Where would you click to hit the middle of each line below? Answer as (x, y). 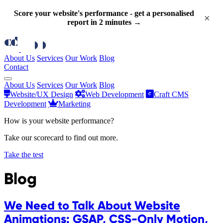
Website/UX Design (42, 94)
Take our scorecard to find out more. (61, 138)
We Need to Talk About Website (92, 205)
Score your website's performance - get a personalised (104, 13)
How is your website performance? (59, 121)
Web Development (114, 94)
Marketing (74, 104)
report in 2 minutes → (104, 22)
